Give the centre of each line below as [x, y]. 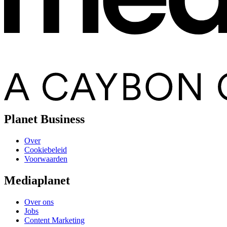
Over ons [39, 202]
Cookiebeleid [46, 150]
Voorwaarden [46, 159]
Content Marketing [54, 220]
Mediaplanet [37, 181]
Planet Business [44, 119]
